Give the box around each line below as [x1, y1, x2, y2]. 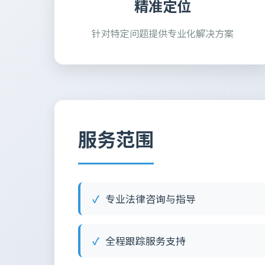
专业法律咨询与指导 [105, 192, 196, 206]
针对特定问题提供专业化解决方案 [92, 26, 234, 40]
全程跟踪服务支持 [105, 234, 186, 248]
